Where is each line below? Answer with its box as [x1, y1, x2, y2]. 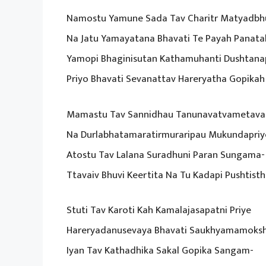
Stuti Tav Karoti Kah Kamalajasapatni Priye [66, 202, 251, 219]
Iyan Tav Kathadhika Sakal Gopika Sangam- [66, 242, 254, 259]
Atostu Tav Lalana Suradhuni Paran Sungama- [66, 146, 265, 163]
